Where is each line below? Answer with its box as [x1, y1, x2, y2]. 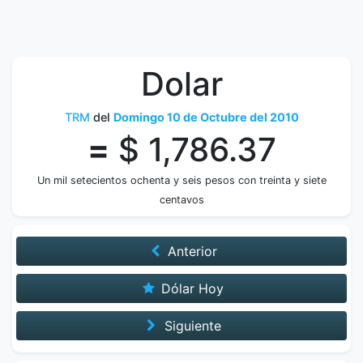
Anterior [164, 243, 218, 259]
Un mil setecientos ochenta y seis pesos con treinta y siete [36, 174, 327, 186]
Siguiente [160, 318, 221, 334]
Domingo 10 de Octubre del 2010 [113, 110, 299, 124]
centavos [159, 194, 204, 206]
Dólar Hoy [157, 280, 224, 297]
